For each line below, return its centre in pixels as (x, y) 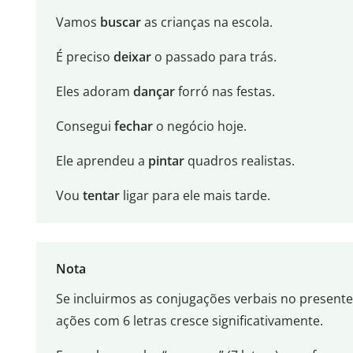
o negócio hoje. (199, 126)
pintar (166, 161)
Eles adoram (94, 92)
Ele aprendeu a (102, 161)
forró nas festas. (225, 92)
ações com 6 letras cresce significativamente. (189, 321)
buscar (120, 22)
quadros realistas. (239, 161)
